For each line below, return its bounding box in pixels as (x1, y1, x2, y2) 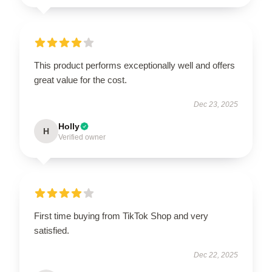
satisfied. (34, 225, 69, 236)
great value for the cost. (34, 74, 127, 85)
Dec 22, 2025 (194, 250, 238, 259)
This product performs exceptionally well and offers (34, 59, 235, 70)
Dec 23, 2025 (194, 100, 238, 109)
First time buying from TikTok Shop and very (34, 210, 208, 221)
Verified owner (58, 132, 106, 141)
